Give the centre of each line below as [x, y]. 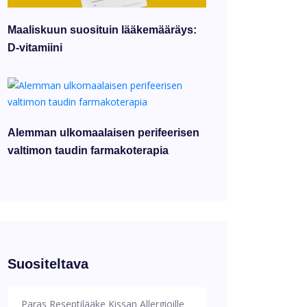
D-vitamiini [35, 47]
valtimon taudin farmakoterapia [88, 150]
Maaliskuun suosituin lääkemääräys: [102, 29]
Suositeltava [48, 263]
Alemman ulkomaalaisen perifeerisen [103, 132]
